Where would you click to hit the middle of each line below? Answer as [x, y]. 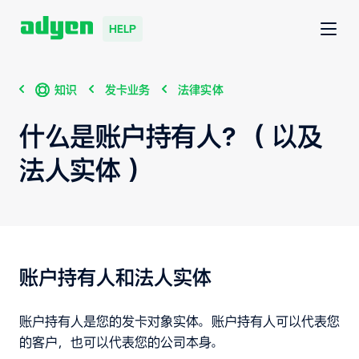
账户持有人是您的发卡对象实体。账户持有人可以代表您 [179, 321]
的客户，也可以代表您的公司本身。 [122, 342]
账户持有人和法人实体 [115, 277]
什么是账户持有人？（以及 [171, 136]
